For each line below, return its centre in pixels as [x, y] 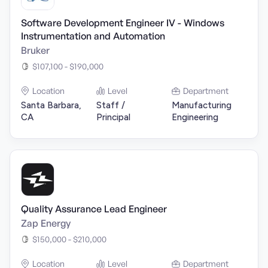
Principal [113, 117]
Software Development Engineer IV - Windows [123, 23]
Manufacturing [202, 105]
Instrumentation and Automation [93, 36]
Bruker [35, 50]
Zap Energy [46, 223]
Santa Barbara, [51, 105]
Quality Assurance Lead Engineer [94, 209]
